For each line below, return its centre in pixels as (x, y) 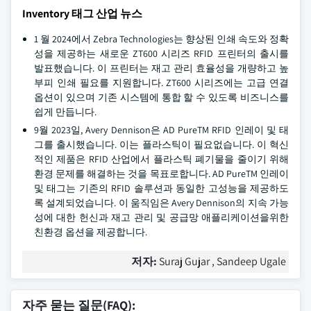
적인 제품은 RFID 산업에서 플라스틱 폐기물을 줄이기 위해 (161, 159)
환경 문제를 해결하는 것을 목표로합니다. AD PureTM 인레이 (161, 174)
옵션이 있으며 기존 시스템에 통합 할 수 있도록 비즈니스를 (161, 97)
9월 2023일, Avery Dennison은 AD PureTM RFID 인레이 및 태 (161, 130)
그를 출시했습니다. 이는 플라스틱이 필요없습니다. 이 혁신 (161, 144)
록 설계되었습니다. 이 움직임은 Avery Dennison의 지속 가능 (161, 203)
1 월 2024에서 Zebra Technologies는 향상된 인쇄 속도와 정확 (161, 39)
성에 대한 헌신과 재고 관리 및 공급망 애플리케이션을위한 (161, 217)
